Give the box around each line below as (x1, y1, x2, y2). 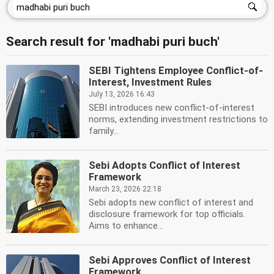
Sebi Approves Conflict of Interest (89, 254, 251, 266)
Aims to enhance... (89, 220, 163, 231)
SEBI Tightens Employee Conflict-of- (89, 65, 263, 76)
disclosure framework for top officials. (89, 209, 245, 220)
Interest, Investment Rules (89, 76, 212, 88)
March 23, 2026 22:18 (89, 185, 161, 193)
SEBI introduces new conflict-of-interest (89, 102, 254, 113)
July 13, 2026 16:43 (89, 90, 155, 98)
